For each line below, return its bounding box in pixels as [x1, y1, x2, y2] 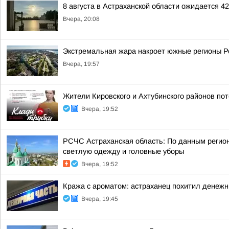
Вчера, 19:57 [63, 60, 100, 67]
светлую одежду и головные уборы [63, 147, 184, 155]
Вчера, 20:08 [63, 15, 100, 22]
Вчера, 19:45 [81, 195, 118, 202]
